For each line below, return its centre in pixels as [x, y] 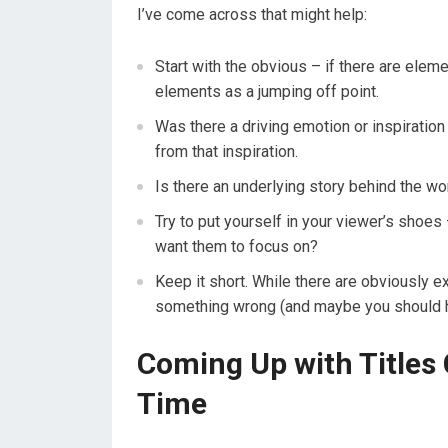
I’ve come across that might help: [252, 14]
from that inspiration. [226, 151]
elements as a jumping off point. [267, 91]
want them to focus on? [236, 246]
